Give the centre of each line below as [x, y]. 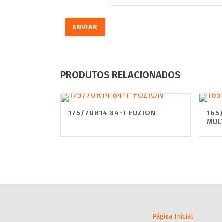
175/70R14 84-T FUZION [112, 113]
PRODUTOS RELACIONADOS [121, 75]
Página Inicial [172, 216]
